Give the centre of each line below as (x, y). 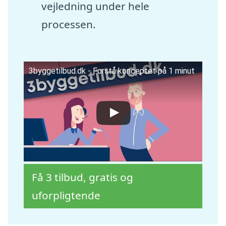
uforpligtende (66, 195)
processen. (68, 24)
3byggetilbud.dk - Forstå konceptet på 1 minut (112, 71)
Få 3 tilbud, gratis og (83, 177)
